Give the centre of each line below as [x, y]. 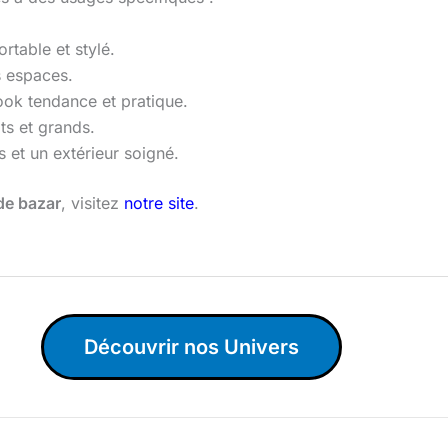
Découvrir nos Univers [191, 347]
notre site [159, 203]
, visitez [92, 203]
